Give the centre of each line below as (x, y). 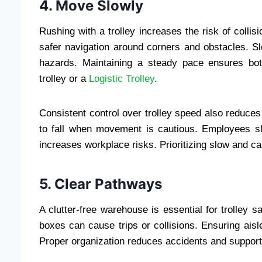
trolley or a (64, 79)
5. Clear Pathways (101, 184)
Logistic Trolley (122, 79)
